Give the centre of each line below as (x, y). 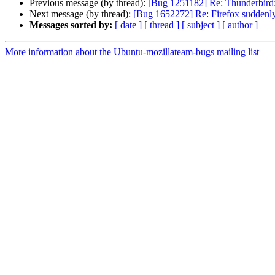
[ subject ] (201, 25)
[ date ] (128, 25)
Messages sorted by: (71, 25)
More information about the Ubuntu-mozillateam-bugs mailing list (132, 52)
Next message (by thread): (81, 14)
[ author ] (240, 25)
